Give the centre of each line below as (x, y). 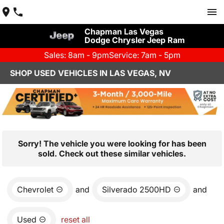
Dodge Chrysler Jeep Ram (134, 40)
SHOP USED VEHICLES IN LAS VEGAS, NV (90, 73)
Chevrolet (35, 189)
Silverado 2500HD (136, 189)
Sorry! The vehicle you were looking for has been (112, 143)
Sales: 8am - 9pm (76, 55)
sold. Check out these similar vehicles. (112, 153)
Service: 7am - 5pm (144, 55)
